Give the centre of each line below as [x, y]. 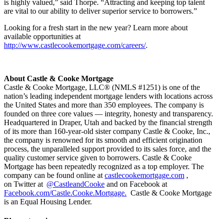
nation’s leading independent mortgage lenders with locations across [108, 96]
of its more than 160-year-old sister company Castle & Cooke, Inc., [107, 131]
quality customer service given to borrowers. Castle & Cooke [98, 157]
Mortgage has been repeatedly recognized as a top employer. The [104, 166]
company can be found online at [54, 175]
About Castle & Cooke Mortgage [59, 78]
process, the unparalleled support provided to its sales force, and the [108, 149]
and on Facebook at [137, 184]
